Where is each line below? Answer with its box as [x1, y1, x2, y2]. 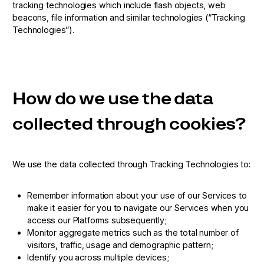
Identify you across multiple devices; [27, 252, 169, 262]
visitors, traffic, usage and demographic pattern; [27, 239, 213, 250]
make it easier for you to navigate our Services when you [27, 202, 249, 213]
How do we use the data [12, 86, 213, 110]
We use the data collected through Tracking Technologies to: [12, 159, 250, 169]
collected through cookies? [12, 111, 246, 136]
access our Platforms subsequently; [27, 214, 167, 225]
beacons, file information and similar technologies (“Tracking [12, 12, 245, 22]
